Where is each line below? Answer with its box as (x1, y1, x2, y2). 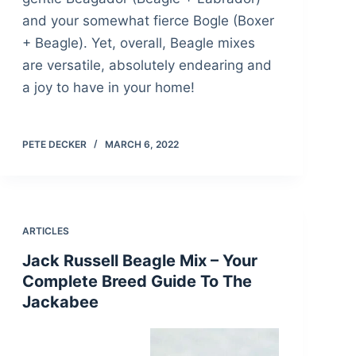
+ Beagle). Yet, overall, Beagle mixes (21, 35, 255, 52)
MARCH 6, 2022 (104, 138, 179, 151)
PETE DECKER (21, 138, 87, 151)
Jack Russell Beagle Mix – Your (21, 251, 257, 271)
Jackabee (21, 292, 99, 312)
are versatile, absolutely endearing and (21, 57, 272, 74)
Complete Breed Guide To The (21, 272, 252, 292)
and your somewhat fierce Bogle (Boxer (21, 13, 274, 29)
